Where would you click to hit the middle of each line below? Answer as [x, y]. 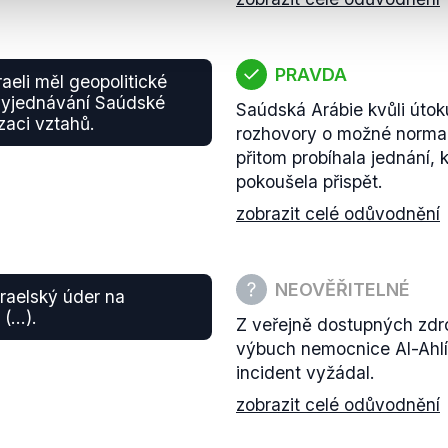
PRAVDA [311, 74]
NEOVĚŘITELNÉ [342, 289]
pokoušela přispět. [309, 181]
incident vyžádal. [305, 372]
